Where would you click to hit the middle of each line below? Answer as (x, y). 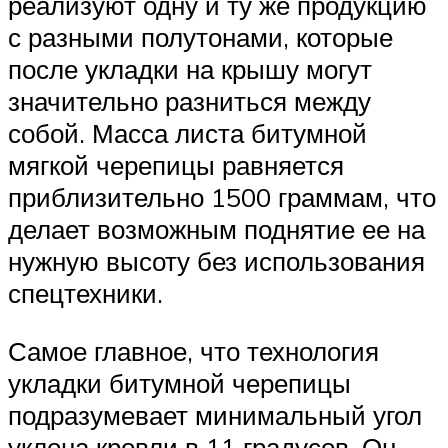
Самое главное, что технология (193, 350)
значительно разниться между (189, 101)
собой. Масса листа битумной (187, 133)
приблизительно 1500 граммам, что (222, 197)
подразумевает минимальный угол (215, 414)
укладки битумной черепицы (179, 382)
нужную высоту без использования (216, 261)
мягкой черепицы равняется (176, 165)
